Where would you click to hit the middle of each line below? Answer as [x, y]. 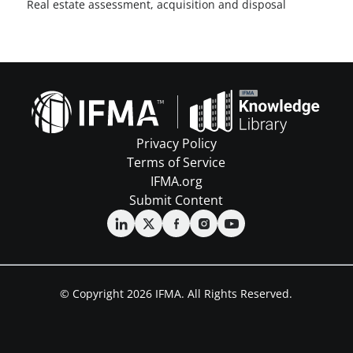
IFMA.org [176, 181]
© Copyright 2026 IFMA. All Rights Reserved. [176, 294]
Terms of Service [176, 162]
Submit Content [176, 200]
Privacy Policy [176, 143]
